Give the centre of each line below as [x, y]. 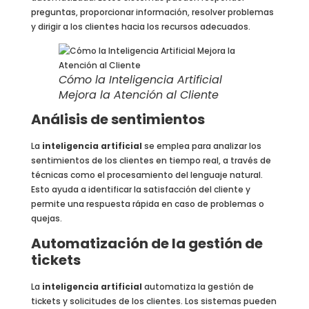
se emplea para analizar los [201, 146]
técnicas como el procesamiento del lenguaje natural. [147, 175]
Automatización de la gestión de [147, 244]
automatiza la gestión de [199, 287]
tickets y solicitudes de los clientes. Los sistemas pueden [153, 301]
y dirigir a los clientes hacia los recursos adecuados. [140, 26]
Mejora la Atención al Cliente [138, 95]
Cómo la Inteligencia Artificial [140, 80]
